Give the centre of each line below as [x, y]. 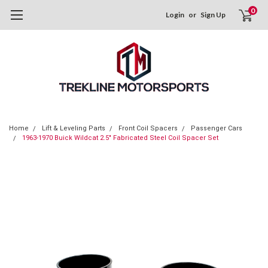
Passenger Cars [217, 128]
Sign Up [213, 15]
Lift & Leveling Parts [74, 128]
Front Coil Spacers [148, 128]
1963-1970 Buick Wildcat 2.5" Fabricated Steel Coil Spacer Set [120, 138]
